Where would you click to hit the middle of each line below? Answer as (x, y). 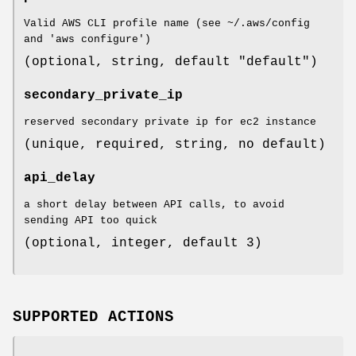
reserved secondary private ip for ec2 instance (170, 122)
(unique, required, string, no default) (175, 145)
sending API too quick (91, 221)
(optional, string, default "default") (171, 62)
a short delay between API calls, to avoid (154, 205)
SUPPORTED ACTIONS (94, 317)
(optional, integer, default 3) (143, 244)
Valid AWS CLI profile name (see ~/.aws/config (167, 24)
